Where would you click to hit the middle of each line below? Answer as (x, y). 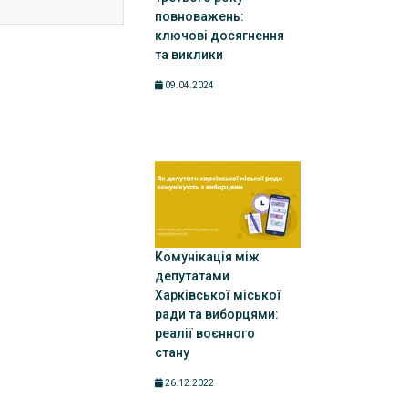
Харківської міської (218, 295)
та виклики (189, 55)
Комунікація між (207, 257)
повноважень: (199, 16)
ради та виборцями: (216, 314)
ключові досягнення (219, 36)
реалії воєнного (204, 333)
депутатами (192, 276)
